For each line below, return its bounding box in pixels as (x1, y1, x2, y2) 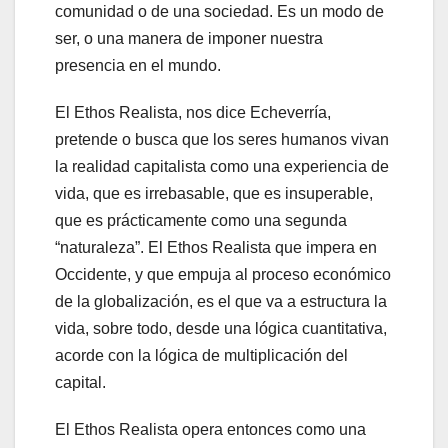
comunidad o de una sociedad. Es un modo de (55, 2, 384, 20)
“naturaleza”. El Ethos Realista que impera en (55, 238, 377, 256)
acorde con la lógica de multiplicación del (55, 346, 348, 364)
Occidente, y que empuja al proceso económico (55, 265, 391, 283)
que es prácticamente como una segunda (55, 211, 347, 229)
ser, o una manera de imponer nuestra (55, 29, 323, 47)
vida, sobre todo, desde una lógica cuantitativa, (55, 319, 387, 337)
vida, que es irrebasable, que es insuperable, (55, 184, 373, 202)
